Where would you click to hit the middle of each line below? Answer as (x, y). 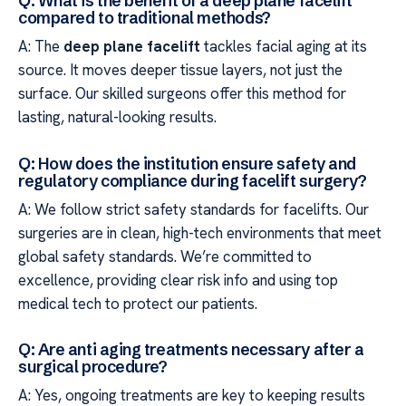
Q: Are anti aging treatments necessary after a (191, 350)
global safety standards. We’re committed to (165, 256)
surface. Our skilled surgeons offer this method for (182, 94)
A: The (41, 47)
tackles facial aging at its (284, 47)
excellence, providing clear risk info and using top (178, 280)
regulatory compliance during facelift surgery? (193, 180)
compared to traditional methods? (145, 18)
